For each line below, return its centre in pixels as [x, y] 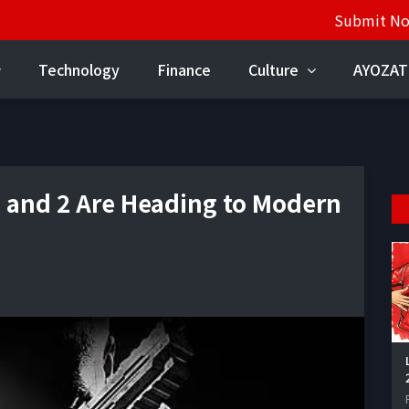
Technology [79, 69]
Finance [184, 69]
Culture [275, 69]
